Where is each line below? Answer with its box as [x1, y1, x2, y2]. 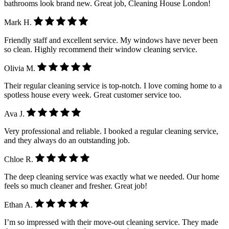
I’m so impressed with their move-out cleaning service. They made [4, 218, 218, 227]
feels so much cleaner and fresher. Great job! [4, 181, 147, 191]
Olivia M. [4, 63, 37, 73]
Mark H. [4, 18, 34, 27]
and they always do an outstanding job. [4, 135, 130, 145]
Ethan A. [4, 200, 35, 210]
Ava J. [4, 109, 27, 118]
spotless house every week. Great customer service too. [4, 90, 181, 99]
